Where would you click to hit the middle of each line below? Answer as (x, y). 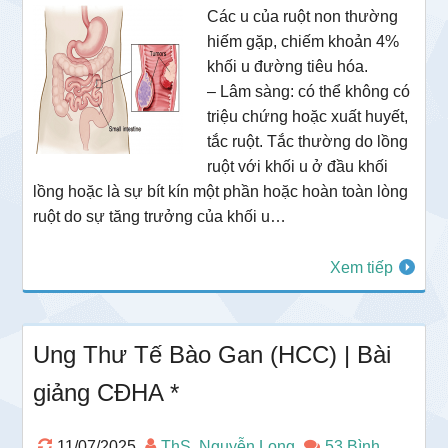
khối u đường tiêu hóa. (288, 66)
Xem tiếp (361, 267)
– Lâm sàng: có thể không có (309, 91)
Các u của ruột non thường (303, 16)
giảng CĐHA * (106, 392)
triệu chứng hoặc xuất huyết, (308, 116)
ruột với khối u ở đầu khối (298, 166)
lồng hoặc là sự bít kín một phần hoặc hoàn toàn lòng (221, 191)
